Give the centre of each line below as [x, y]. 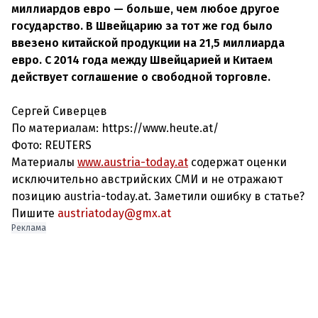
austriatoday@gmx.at [114, 213]
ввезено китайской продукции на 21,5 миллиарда [148, 43]
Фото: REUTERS [51, 145]
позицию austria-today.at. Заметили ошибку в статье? [158, 196]
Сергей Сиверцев [59, 111]
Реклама [29, 228]
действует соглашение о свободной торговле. [141, 77]
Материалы [44, 162]
